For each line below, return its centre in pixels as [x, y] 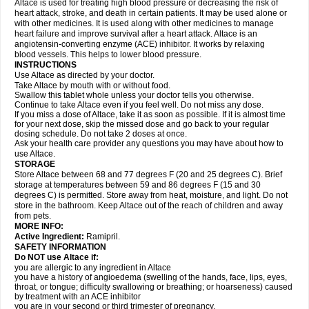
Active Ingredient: [50, 237]
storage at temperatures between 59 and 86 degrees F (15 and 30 [138, 185]
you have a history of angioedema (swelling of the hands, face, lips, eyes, [151, 277]
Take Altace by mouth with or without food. [92, 86]
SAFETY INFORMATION [60, 247]
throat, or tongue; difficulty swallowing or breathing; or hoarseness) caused [153, 287]
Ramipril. [103, 237]
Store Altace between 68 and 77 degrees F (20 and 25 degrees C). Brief [148, 175]
